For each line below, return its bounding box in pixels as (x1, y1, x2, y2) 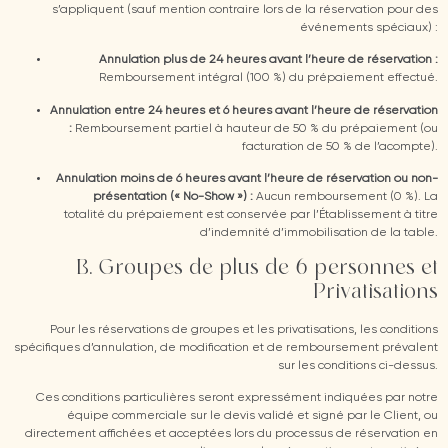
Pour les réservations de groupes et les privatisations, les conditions (50, 323, 438, 336)
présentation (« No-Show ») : (93, 191, 253, 204)
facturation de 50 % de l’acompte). (242, 140, 438, 153)
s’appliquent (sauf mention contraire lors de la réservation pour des (52, 4, 438, 17)
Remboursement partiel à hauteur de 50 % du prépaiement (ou (72, 122, 438, 135)
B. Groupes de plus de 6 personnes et (76, 257, 438, 280)
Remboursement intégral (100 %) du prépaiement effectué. (99, 72, 438, 85)
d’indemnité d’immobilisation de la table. (200, 227, 438, 240)
